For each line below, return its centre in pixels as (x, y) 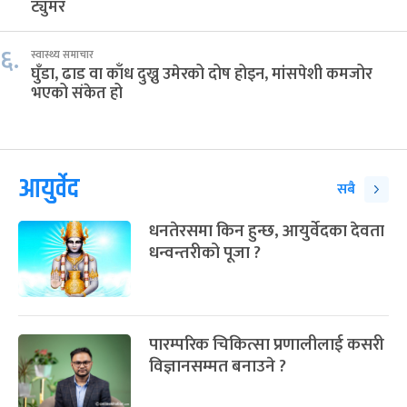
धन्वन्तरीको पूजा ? (205, 253)
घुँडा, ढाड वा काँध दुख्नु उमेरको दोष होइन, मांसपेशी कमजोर (202, 74)
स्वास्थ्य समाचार (62, 54)
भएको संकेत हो (77, 93)
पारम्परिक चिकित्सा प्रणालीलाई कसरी (267, 344)
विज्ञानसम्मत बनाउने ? (218, 366)
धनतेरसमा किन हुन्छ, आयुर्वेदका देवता (267, 231)
